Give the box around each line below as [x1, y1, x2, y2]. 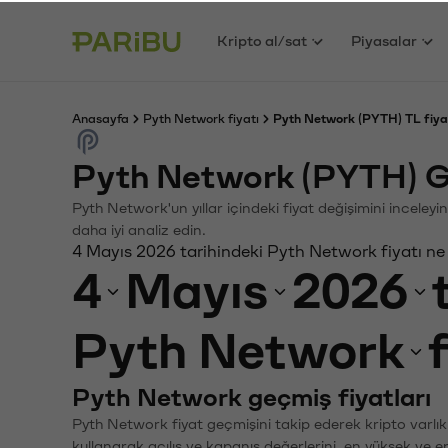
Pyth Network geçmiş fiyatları [72, 383, 431, 409]
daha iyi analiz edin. [72, 221, 206, 236]
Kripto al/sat [217, 31, 308, 47]
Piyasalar [351, 31, 418, 47]
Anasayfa [72, 111, 129, 123]
